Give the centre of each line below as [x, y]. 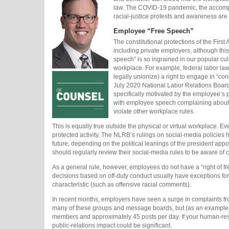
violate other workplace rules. [154, 112]
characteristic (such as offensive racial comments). [122, 185]
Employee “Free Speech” [154, 31]
